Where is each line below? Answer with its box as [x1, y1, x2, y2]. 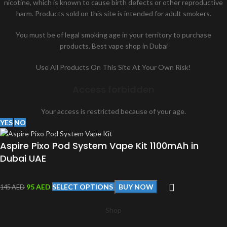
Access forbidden [72, 83, 155, 96]
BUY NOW [119, 182, 154, 191]
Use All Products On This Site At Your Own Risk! [36, 63, 191, 71]
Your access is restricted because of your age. [41, 107, 186, 116]
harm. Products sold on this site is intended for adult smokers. [16, 9, 211, 18]
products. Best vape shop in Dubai [59, 42, 168, 50]
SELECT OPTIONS [52, 182, 115, 191]
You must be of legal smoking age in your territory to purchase [16, 30, 211, 39]
